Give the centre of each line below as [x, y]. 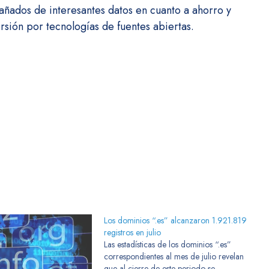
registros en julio [132, 232]
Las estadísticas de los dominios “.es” [167, 244]
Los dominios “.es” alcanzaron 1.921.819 [175, 220]
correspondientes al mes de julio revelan [174, 256]
